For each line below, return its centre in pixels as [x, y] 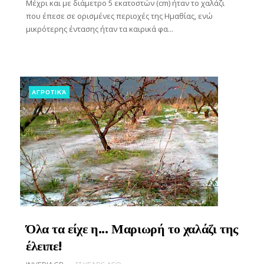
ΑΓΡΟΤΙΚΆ [49, 92]
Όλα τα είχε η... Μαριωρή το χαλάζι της [132, 229]
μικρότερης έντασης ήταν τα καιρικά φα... [99, 29]
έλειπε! [44, 246]
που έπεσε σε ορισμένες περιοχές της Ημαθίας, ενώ [119, 16]
